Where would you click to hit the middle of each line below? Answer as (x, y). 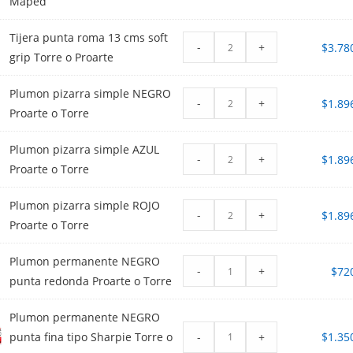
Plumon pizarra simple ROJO (85, 206)
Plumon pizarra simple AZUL (85, 150)
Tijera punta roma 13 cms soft (89, 38)
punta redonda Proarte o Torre (91, 281)
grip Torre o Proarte (62, 58)
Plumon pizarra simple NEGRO (91, 94)
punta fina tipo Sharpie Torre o (91, 337)
